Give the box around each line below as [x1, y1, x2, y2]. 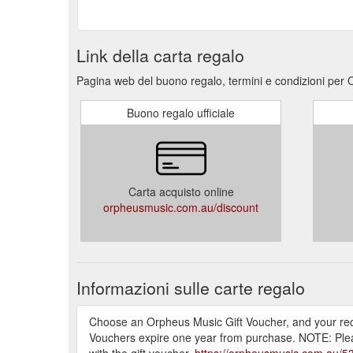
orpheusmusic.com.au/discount [103, 199, 258, 215]
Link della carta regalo [76, 43, 244, 67]
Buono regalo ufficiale [127, 104, 235, 121]
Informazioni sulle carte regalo [76, 275, 305, 299]
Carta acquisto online [128, 183, 234, 199]
